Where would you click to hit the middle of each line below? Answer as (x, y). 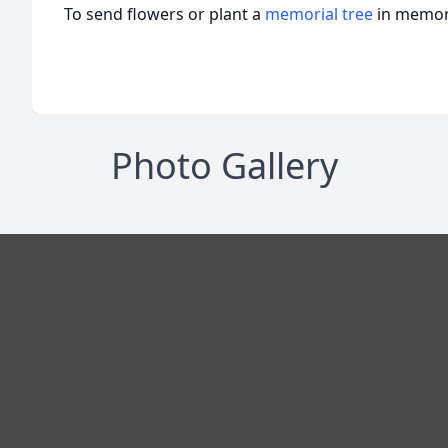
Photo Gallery (224, 165)
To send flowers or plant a (164, 14)
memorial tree (319, 14)
